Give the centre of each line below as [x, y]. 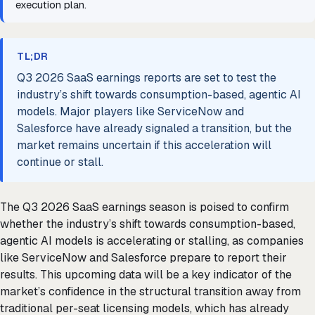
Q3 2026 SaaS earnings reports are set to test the [147, 78]
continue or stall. [60, 162]
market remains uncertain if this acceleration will [144, 146]
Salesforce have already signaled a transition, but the [154, 129]
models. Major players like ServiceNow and [130, 112]
